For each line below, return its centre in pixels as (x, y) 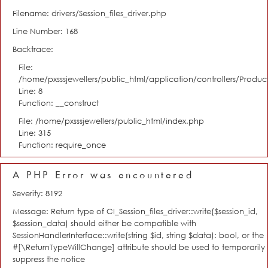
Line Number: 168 (45, 31)
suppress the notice (49, 259)
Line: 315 (35, 133)
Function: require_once (62, 145)
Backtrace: (33, 49)
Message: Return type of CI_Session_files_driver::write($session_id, (135, 211)
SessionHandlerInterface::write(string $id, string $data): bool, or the (138, 235)
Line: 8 (31, 91)
